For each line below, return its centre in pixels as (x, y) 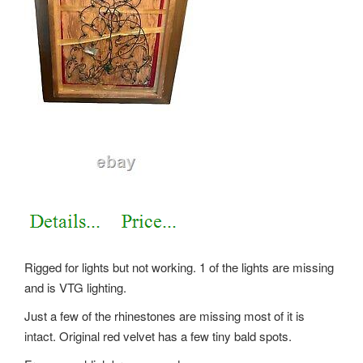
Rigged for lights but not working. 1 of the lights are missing (179, 267)
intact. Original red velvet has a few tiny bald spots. (158, 335)
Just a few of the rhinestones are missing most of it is (164, 315)
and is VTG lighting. (75, 287)
